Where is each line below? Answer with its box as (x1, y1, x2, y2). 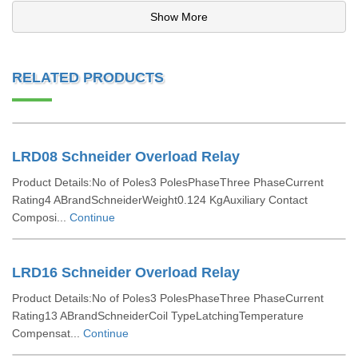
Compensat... (12, 327, 83, 340)
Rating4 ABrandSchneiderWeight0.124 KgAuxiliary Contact (12, 193, 308, 206)
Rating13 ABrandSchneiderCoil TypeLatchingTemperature (12, 309, 304, 322)
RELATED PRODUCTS (12, 70, 164, 86)
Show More (150, 10, 208, 23)
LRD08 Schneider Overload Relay (12, 149, 240, 165)
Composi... (12, 211, 70, 224)
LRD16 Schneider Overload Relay (12, 265, 240, 280)
